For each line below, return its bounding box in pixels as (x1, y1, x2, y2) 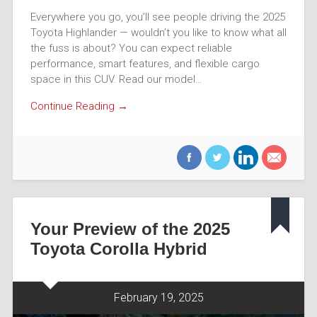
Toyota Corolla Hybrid (30, 238, 207, 258)
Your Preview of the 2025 (30, 219, 230, 238)
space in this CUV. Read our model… (30, 72, 202, 86)
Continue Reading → (30, 100, 128, 113)
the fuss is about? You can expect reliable (30, 41, 232, 54)
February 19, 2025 (113, 290, 204, 304)
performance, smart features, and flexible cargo (30, 57, 260, 70)
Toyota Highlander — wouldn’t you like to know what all (30, 25, 287, 39)
